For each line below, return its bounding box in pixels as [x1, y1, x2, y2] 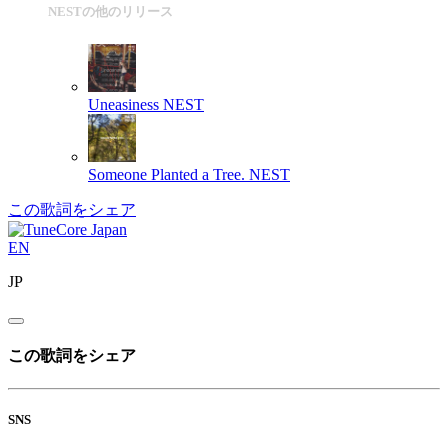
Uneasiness [88, 95, 159, 113]
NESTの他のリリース [48, 4, 173, 20]
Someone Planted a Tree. [88, 165, 245, 183]
